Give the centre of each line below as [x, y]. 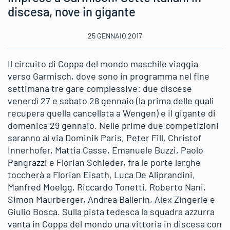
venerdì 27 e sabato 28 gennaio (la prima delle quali [111, 100]
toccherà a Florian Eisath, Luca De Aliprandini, [101, 174]
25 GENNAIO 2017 [115, 35]
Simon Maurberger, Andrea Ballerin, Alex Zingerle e [111, 199]
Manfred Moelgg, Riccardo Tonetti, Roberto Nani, [107, 187]
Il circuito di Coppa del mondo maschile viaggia [103, 63]
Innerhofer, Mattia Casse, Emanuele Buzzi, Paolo [106, 150]
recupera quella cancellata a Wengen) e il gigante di [112, 113]
